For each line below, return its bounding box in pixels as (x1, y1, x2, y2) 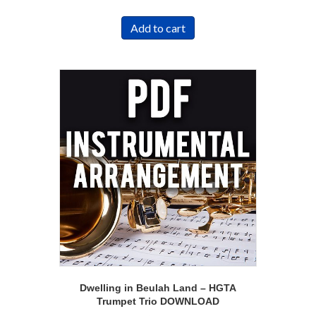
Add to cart (130, 21, 186, 35)
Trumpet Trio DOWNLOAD (97, 296, 219, 308)
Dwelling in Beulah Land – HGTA (80, 282, 236, 294)
